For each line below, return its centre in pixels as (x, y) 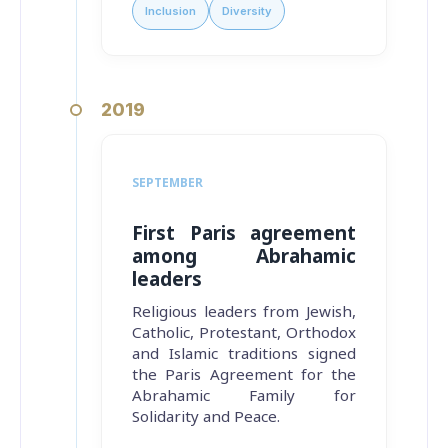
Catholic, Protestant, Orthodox (244, 332)
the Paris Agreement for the (244, 374)
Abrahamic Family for (244, 395)
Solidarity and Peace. (206, 416)
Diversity (247, 10)
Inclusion (170, 10)
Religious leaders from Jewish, (244, 311)
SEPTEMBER (167, 183)
